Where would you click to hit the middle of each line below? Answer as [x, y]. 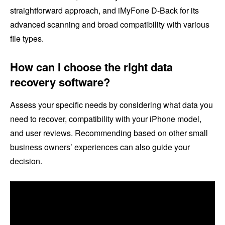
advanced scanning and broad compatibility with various [110, 25]
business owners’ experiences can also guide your [100, 147]
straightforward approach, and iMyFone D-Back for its [104, 11]
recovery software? [60, 82]
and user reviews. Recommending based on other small [109, 133]
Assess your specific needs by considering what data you [111, 105]
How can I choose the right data [91, 67]
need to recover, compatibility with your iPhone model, [106, 119]
